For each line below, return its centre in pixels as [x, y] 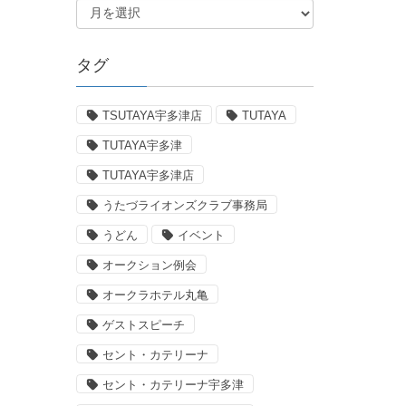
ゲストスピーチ [143, 324]
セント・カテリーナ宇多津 [173, 384]
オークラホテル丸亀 [155, 295]
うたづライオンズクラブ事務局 [184, 205]
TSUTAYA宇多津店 [152, 115]
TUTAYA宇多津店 [148, 175]
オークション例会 [149, 265]
